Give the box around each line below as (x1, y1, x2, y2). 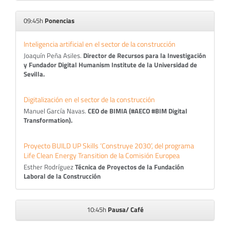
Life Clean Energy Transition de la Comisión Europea (24, 150, 180, 161)
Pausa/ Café (107, 205, 144, 215)
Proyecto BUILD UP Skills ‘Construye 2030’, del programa (24, 140, 194, 151)
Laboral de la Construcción (24, 171, 101, 181)
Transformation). (24, 116, 72, 125)
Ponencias (45, 16, 74, 26)
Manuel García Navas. (24, 106, 88, 116)
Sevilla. (24, 69, 45, 79)
